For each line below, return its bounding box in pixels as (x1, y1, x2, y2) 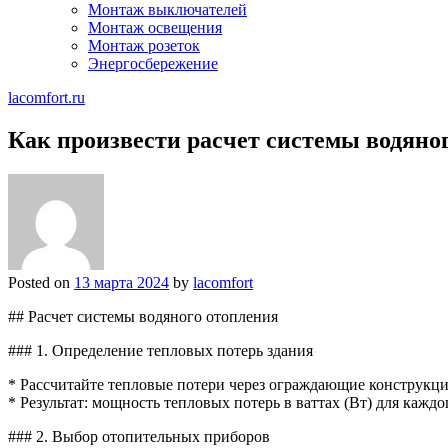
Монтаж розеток (88, 37, 200, 54)
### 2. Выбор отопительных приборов (8, 427, 270, 445)
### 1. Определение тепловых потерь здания (8, 341, 313, 359)
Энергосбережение (88, 55, 218, 72)
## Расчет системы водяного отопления (8, 307, 278, 325)
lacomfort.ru (8, 89, 85, 106)
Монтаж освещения (88, 19, 222, 36)
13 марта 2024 (74, 273, 169, 291)
